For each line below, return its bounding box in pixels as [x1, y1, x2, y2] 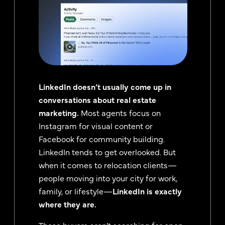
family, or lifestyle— [39, 185, 113, 196]
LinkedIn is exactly [113, 185, 182, 196]
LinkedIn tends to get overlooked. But [39, 146, 176, 157]
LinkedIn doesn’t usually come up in [39, 80, 171, 92]
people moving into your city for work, [39, 172, 177, 183]
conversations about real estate [39, 93, 156, 105]
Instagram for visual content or [39, 120, 153, 131]
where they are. [39, 198, 96, 209]
